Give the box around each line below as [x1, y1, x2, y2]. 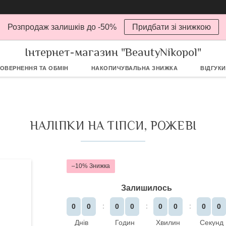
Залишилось [121, 184, 172, 192]
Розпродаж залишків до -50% [7, 23, 117, 31]
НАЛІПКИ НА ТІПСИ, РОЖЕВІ [29, 119, 197, 132]
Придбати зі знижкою [132, 23, 211, 31]
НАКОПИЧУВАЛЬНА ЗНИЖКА [91, 65, 178, 71]
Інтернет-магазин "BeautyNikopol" [25, 45, 201, 59]
